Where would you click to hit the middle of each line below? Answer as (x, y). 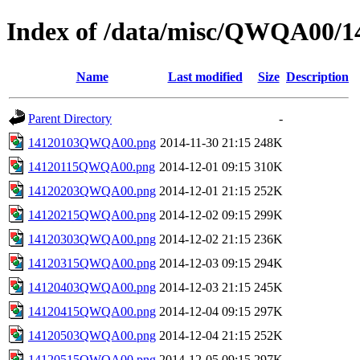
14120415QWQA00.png (92, 311)
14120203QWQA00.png (92, 190)
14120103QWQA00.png (92, 142)
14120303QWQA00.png (92, 239)
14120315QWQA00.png (92, 263)
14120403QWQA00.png (92, 287)
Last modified (205, 76)
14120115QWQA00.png (92, 166)
